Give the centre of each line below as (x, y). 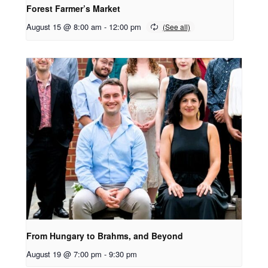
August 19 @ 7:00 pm (64, 254)
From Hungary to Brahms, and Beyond (104, 236)
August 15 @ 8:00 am (64, 26)
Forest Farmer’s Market (73, 8)
